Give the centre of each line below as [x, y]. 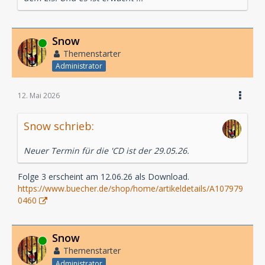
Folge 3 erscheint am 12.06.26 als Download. [104, 177]
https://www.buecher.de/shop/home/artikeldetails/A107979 [130, 189]
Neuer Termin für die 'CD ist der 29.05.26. [106, 151]
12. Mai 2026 [39, 96]
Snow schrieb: [59, 126]
